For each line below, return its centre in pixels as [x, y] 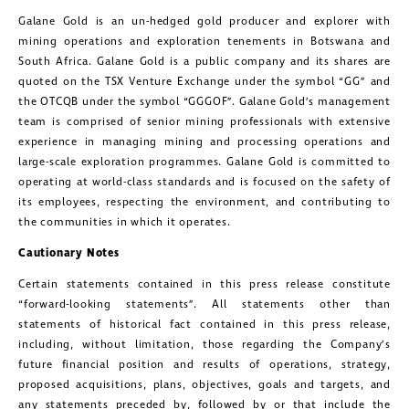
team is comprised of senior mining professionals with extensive [204, 122]
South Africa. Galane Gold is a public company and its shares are [204, 62]
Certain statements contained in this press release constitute [204, 285]
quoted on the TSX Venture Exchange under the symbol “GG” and [204, 82]
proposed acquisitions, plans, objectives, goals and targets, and [204, 385]
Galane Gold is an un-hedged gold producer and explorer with [204, 22]
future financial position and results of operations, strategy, [204, 365]
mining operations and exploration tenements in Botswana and [204, 42]
